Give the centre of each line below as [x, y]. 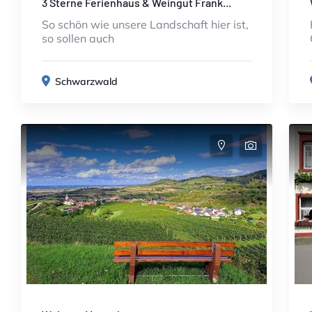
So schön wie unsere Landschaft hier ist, [145, 24]
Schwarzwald [86, 81]
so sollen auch [78, 38]
